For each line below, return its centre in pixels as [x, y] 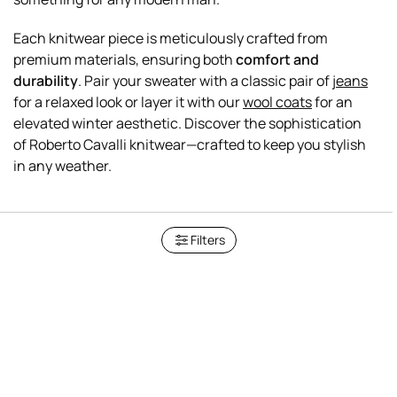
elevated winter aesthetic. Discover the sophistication [187, 123]
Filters [207, 239]
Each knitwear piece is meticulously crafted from [171, 38]
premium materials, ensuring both [125, 59]
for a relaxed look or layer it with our [128, 101]
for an [332, 101]
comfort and [277, 59]
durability [46, 80]
